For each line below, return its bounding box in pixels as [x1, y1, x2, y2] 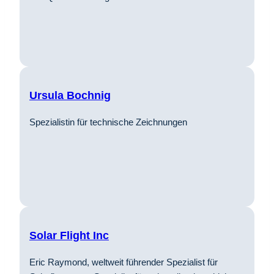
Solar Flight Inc [29, 229, 109, 242]
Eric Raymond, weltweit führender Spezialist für [29, 256, 218, 267]
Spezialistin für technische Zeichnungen [29, 116, 187, 127]
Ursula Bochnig [29, 89, 111, 102]
